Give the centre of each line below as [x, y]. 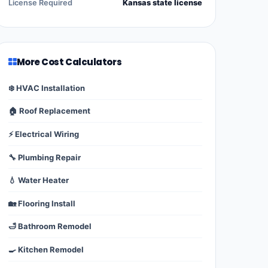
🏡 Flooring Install [42, 203]
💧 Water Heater [39, 180]
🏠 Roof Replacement [49, 111]
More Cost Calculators [69, 62]
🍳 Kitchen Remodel [46, 249]
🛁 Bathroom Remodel [50, 226]
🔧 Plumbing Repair [45, 157]
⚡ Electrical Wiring [44, 134]
